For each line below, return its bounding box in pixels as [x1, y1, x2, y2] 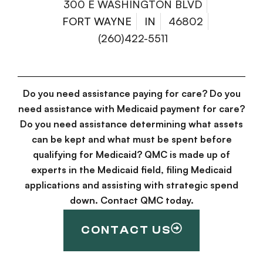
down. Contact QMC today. [69, 194, 194, 207]
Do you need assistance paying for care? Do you [22, 87, 241, 100]
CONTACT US [81, 223, 171, 237]
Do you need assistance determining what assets [20, 118, 243, 130]
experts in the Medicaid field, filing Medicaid [31, 164, 232, 176]
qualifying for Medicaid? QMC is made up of [33, 149, 230, 161]
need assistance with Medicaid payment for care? [18, 103, 245, 115]
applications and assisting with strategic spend [25, 179, 238, 191]
